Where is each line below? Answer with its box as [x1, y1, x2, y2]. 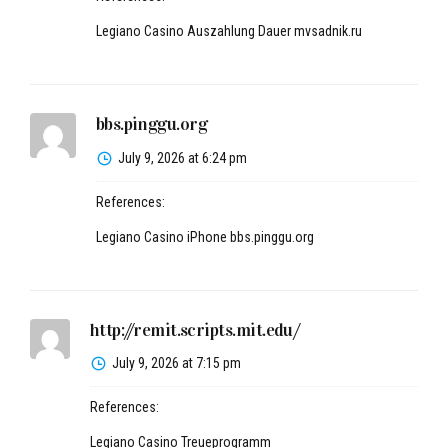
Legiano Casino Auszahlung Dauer [95, 22, 294, 39]
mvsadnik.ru [293, 22, 362, 39]
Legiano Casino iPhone [95, 228, 230, 245]
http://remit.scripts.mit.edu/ [90, 318, 300, 341]
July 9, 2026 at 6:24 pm [117, 149, 247, 166]
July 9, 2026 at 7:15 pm [112, 355, 241, 372]
